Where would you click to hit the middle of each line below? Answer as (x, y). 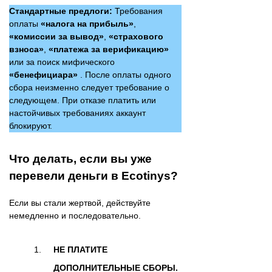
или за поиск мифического (62, 62)
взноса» (26, 49)
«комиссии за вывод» (56, 36)
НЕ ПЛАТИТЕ (80, 249)
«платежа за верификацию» (109, 49)
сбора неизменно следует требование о (89, 87)
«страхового (136, 36)
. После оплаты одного (124, 74)
